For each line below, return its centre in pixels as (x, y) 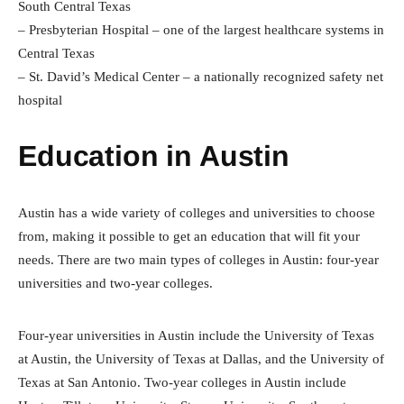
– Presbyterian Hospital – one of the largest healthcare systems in (201, 30)
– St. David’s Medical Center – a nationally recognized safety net (201, 77)
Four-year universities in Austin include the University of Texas (196, 336)
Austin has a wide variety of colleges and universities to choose (197, 213)
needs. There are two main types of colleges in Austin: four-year (198, 260)
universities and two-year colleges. (115, 284)
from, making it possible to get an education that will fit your (189, 237)
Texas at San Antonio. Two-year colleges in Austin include (182, 383)
